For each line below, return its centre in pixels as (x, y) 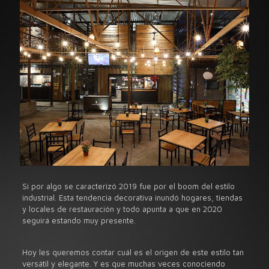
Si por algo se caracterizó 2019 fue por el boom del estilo (128, 186)
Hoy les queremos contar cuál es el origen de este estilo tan (133, 252)
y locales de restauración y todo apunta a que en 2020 (122, 209)
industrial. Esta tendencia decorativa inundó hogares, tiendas (132, 198)
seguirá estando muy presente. (79, 221)
